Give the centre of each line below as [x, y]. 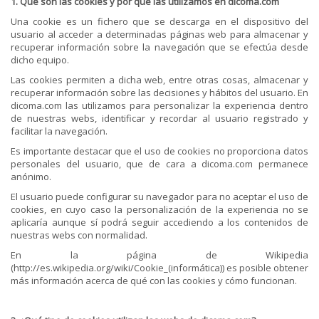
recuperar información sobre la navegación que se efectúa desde [159, 47]
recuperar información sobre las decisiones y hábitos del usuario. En [159, 93]
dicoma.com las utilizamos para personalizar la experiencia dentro [159, 105]
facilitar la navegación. [59, 131]
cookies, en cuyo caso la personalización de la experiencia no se [159, 209]
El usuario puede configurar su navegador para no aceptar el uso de [159, 197]
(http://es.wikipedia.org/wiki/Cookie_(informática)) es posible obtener [159, 268]
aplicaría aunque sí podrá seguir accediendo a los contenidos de [159, 222]
